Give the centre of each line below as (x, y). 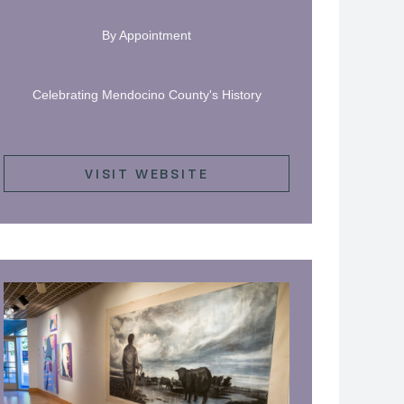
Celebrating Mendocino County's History (147, 94)
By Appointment (147, 35)
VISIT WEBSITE (147, 173)
